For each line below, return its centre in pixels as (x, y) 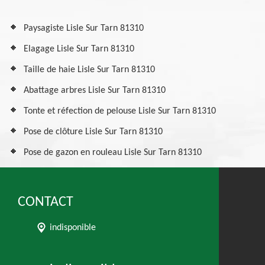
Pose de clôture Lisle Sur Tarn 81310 (93, 132)
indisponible (73, 228)
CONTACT (46, 202)
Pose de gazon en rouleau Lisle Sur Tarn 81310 (113, 153)
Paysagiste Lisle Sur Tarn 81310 (84, 28)
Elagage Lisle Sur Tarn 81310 (79, 49)
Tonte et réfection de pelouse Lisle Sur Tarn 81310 (120, 111)
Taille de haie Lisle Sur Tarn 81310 (89, 70)
